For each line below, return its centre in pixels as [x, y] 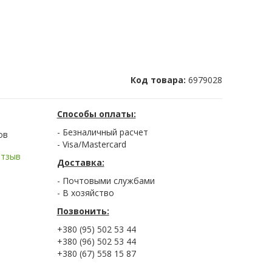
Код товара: [159, 80]
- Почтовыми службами [106, 181]
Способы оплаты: [96, 114]
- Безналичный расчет [102, 132]
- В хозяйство [85, 193]
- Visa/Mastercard [91, 144]
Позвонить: [83, 211]
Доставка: [80, 163]
